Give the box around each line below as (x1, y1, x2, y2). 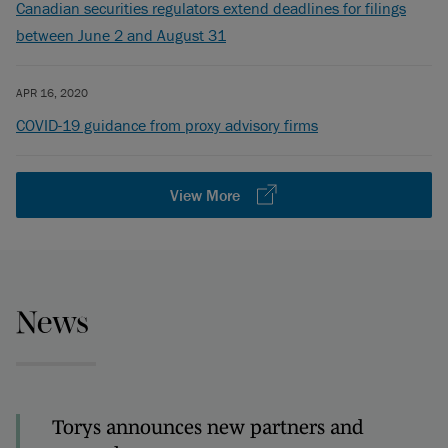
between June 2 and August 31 (16, 25, 226, 45)
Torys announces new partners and (52, 416, 364, 438)
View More (170, 185, 241, 205)
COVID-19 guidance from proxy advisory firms (16, 115, 318, 135)
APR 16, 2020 (16, 85, 88, 100)
